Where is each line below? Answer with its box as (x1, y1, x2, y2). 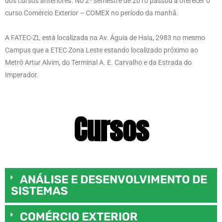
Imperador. (5, 71, 39, 79)
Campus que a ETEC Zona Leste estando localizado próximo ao (5, 46, 198, 54)
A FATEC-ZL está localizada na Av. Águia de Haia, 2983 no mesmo (5, 34, 205, 42)
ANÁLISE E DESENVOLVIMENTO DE (20, 172, 207, 186)
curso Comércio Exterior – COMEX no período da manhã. (5, 9, 178, 17)
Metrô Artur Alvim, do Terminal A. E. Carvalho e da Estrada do (5, 58, 192, 66)
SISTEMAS (11, 184, 68, 198)
